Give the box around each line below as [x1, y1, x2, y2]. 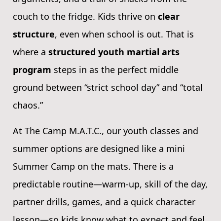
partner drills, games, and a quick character [13, 195, 195, 208]
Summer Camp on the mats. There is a [13, 160, 174, 172]
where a [13, 45, 48, 58]
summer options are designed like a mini [13, 142, 185, 154]
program [13, 63, 51, 75]
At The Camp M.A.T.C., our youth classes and [13, 124, 198, 137]
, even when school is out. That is [55, 28, 194, 40]
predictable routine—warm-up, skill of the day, [13, 178, 208, 190]
